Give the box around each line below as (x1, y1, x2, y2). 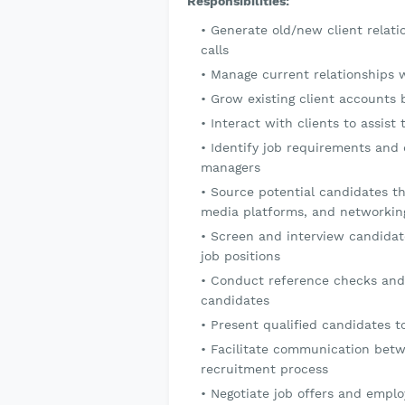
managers (201, 160, 260, 174)
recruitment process (201, 362, 328, 376)
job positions (201, 249, 280, 263)
